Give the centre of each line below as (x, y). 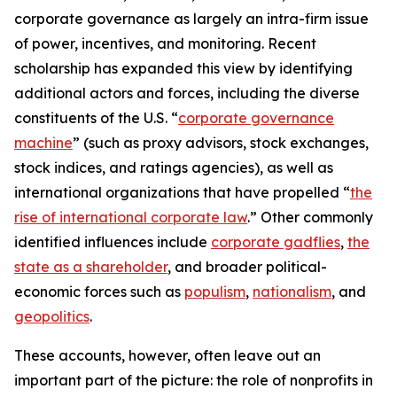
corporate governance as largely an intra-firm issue (191, 19)
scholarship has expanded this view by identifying (183, 68)
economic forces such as (99, 292)
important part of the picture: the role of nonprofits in (194, 380)
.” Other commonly (310, 217)
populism (215, 292)
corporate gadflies (276, 242)
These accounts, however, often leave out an (167, 355)
